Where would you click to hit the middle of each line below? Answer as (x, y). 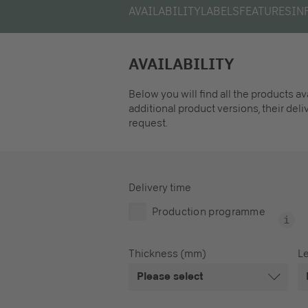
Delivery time (160, 188)
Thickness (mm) (167, 254)
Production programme (209, 212)
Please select (170, 276)
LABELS (220, 11)
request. (148, 123)
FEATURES (265, 11)
